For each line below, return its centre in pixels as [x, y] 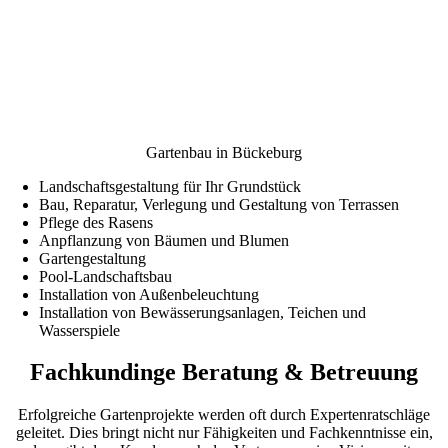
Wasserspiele [80, 330]
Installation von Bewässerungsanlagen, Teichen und [203, 312]
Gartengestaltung [93, 258]
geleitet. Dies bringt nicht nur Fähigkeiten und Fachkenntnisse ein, [224, 433]
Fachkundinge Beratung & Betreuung [224, 372]
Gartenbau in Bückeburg [224, 152]
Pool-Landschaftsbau [106, 276]
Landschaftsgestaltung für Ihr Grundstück [170, 186]
